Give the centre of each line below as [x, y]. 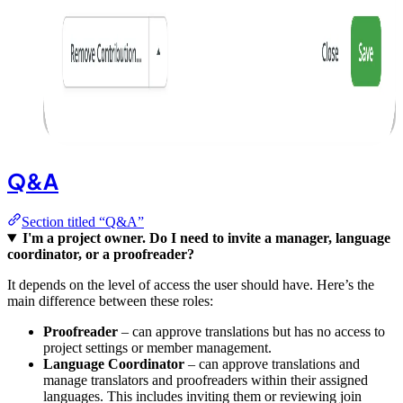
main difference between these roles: [110, 301]
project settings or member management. [157, 348]
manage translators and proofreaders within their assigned [206, 381]
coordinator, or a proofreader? [101, 255]
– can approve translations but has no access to [251, 332]
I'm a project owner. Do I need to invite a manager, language [206, 238]
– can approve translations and [272, 364]
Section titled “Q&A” [83, 222]
